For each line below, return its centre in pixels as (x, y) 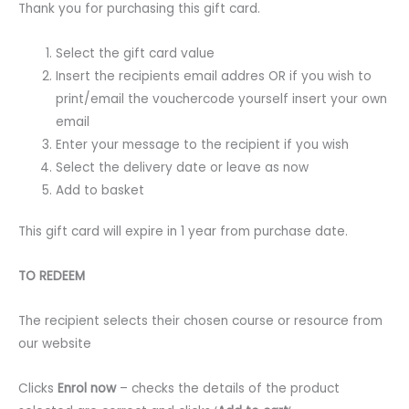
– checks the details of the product (228, 388)
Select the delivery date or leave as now (183, 167)
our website (55, 343)
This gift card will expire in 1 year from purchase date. (183, 232)
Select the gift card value (136, 53)
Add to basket (100, 190)
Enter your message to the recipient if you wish (203, 144)
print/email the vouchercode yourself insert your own (222, 99)
